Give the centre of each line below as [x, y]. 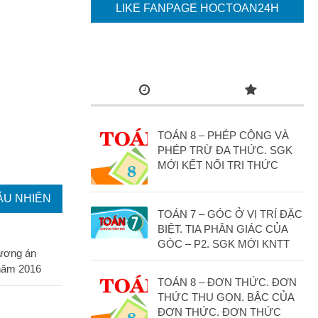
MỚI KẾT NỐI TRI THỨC [218, 165]
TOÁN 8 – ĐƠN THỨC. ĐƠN [227, 282]
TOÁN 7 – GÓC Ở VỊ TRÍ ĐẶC [230, 214]
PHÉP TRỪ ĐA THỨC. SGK [225, 150]
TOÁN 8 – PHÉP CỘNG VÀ [223, 135]
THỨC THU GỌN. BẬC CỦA [226, 297]
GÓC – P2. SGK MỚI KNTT [224, 244]
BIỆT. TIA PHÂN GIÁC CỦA [223, 229]
